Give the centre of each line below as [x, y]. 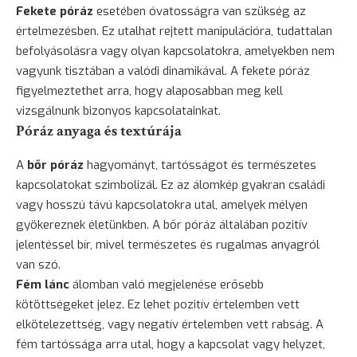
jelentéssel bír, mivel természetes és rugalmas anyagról [168, 244]
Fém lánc [43, 284]
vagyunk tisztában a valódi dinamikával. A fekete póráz [163, 71]
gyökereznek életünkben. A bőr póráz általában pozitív [162, 224]
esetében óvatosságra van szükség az [200, 11]
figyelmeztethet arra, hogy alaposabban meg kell [149, 90]
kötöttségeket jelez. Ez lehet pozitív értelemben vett [158, 304]
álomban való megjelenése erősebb [167, 284]
